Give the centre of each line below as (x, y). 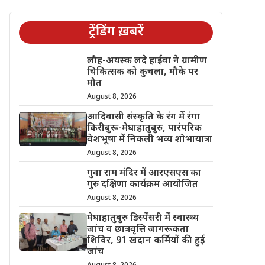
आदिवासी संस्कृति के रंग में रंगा (143, 117)
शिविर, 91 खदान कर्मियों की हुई (146, 241)
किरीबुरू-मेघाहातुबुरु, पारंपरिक (144, 128)
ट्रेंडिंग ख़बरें (116, 32)
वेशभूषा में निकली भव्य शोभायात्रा (149, 140)
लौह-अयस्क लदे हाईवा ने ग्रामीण (147, 61)
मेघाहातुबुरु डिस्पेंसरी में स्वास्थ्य (143, 218)
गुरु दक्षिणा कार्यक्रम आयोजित (142, 185)
